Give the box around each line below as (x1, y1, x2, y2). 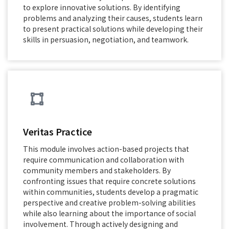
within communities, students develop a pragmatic (23, 187, 198, 197)
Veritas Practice (23, 125, 92, 138)
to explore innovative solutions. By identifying (23, 2, 180, 12)
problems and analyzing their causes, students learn (23, 13, 202, 23)
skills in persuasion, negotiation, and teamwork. (23, 34, 189, 44)
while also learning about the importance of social (23, 208, 196, 218)
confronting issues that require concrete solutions (23, 176, 196, 186)
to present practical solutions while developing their (23, 24, 203, 34)
